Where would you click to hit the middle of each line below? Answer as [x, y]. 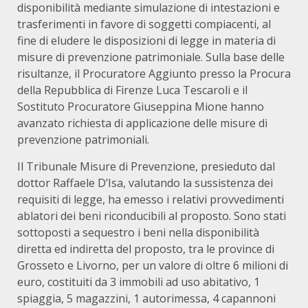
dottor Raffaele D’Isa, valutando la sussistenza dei [145, 183]
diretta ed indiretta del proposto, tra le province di [146, 249]
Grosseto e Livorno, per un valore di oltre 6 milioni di [153, 266]
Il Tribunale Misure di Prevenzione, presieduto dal [146, 167]
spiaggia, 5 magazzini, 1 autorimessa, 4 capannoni [146, 299]
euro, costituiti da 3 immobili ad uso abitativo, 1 [139, 282]
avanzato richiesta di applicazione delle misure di [142, 123]
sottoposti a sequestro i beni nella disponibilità [138, 233]
